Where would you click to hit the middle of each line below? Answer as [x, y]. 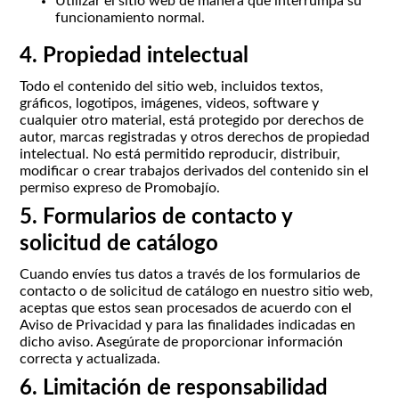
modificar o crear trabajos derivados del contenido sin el [195, 171]
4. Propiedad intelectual [134, 56]
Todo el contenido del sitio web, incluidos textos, [172, 86]
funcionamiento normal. [130, 17]
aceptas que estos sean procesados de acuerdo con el [186, 308]
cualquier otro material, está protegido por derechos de [192, 120]
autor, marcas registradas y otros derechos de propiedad [195, 137]
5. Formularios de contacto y [156, 217]
